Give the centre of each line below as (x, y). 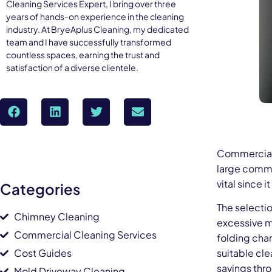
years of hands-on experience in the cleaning (95, 16)
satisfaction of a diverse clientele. (72, 67)
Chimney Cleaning (56, 216)
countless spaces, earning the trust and (83, 54)
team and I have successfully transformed (89, 42)
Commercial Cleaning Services (85, 234)
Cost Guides (42, 253)
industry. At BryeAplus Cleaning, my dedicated (97, 29)
